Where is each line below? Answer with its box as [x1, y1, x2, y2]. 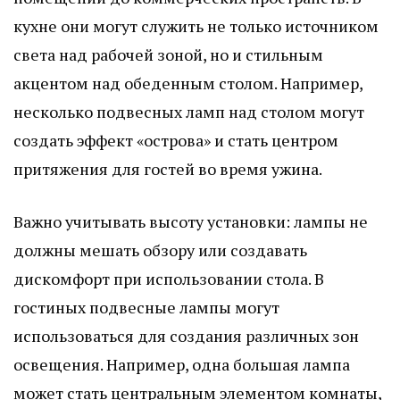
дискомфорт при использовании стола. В [13, 267, 324, 289]
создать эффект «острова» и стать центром [13, 129, 338, 151]
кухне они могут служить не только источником [13, 14, 379, 37]
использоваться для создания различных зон [13, 324, 359, 346]
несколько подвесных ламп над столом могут [13, 100, 364, 122]
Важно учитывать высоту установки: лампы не [13, 210, 368, 232]
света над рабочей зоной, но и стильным [13, 43, 323, 65]
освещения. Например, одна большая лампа [13, 353, 350, 375]
